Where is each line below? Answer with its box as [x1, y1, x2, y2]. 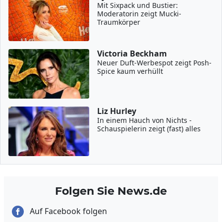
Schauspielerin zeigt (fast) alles [97, 123, 201, 133]
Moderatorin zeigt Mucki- [97, 8, 182, 18]
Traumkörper [97, 17, 141, 27]
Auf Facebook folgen [28, 205, 107, 217]
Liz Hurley [97, 105, 137, 116]
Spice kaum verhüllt [97, 66, 164, 76]
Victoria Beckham [97, 48, 167, 59]
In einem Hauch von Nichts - [97, 115, 192, 125]
